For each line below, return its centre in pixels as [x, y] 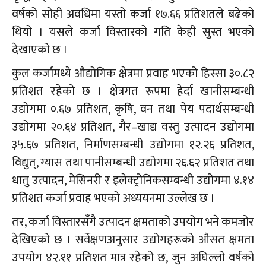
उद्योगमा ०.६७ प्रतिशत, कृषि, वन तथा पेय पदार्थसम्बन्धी [133, 110]
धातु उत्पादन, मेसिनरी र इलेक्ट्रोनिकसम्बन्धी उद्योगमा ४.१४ [133, 181]
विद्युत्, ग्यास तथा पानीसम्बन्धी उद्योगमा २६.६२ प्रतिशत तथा [133, 163]
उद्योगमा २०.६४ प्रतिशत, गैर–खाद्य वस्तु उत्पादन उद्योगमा [133, 127]
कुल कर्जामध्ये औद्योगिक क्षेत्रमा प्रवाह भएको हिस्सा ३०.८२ [133, 74]
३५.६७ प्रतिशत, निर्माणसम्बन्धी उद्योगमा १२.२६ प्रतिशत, [133, 145]
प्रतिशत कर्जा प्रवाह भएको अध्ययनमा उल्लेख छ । [113, 199]
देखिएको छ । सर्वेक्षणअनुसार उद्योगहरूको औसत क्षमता [133, 240]
